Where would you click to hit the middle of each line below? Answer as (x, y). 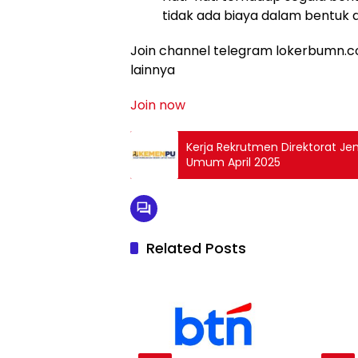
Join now (158, 105)
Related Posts (196, 248)
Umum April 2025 (233, 162)
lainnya (153, 70)
